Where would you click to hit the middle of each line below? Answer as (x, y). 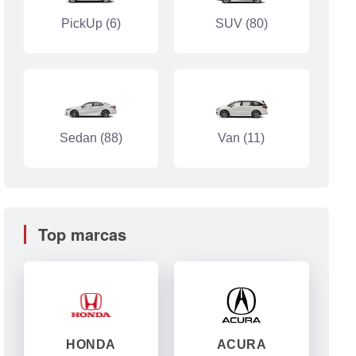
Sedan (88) (91, 137)
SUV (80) (241, 24)
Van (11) (242, 137)
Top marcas (82, 234)
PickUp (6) (91, 24)
